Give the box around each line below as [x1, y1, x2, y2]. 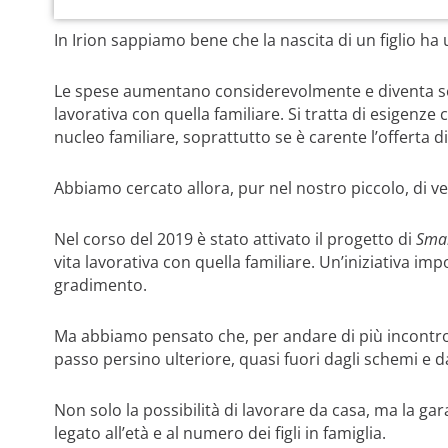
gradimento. [53, 273, 147, 296]
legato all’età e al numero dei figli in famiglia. [53, 421, 386, 444]
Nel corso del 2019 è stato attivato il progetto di [53, 227, 416, 250]
